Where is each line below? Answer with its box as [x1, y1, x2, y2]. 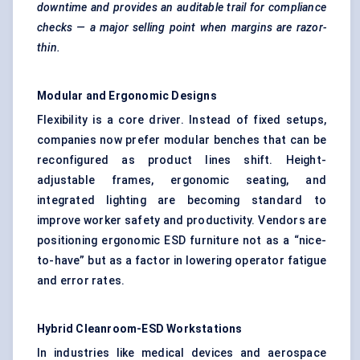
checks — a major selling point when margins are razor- [37, 21, 326, 35]
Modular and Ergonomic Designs [37, 89, 217, 103]
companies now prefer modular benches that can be [37, 133, 326, 147]
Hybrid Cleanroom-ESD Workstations [37, 322, 243, 336]
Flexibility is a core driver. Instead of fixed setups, [37, 113, 326, 127]
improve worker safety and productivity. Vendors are [37, 214, 326, 227]
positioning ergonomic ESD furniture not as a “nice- [37, 234, 326, 247]
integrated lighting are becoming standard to [37, 194, 326, 207]
